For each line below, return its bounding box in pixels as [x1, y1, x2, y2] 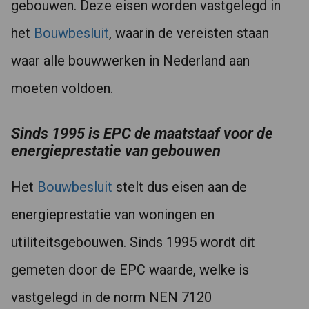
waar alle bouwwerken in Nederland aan [11, 52, 250, 69]
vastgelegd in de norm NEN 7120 [11, 289, 212, 306]
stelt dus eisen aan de [112, 179, 247, 195]
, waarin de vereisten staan [109, 25, 269, 41]
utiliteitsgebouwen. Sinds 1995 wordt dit [11, 234, 255, 250]
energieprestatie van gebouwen [11, 142, 221, 159]
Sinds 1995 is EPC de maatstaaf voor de [11, 125, 273, 142]
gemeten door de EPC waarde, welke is [11, 261, 249, 278]
